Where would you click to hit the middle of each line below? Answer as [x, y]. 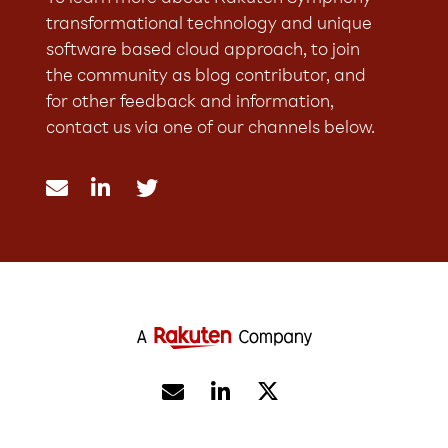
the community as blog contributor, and [205, 77]
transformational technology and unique [208, 25]
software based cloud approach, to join [202, 51]
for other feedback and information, [189, 103]
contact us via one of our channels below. [210, 129]
